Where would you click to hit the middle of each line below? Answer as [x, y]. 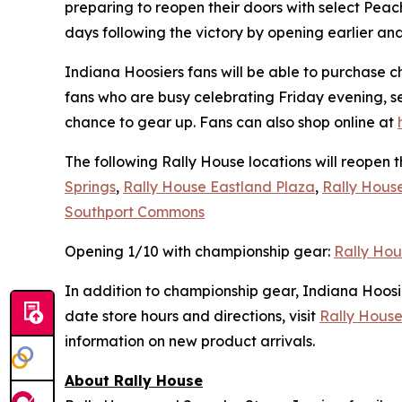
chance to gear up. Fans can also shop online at [231, 122]
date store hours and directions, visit [192, 316]
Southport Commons [135, 212]
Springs [90, 187]
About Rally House [134, 380]
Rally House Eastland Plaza [219, 187]
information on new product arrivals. [190, 341]
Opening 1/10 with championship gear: [199, 251]
